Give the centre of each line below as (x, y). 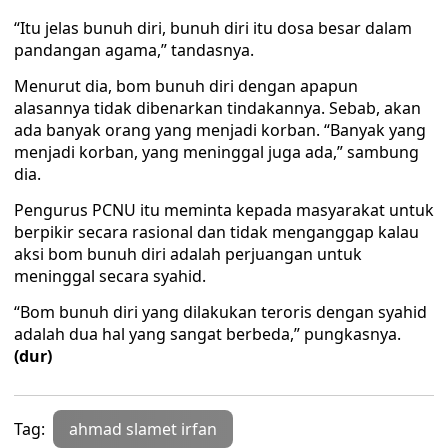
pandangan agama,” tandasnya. (134, 50)
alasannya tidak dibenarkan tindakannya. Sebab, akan (217, 108)
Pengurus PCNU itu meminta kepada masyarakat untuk (224, 210)
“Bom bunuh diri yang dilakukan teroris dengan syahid (220, 312)
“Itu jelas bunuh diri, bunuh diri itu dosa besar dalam (213, 28)
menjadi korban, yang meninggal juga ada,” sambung (216, 152)
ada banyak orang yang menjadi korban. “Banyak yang (220, 130)
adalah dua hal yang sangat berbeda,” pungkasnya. (207, 334)
